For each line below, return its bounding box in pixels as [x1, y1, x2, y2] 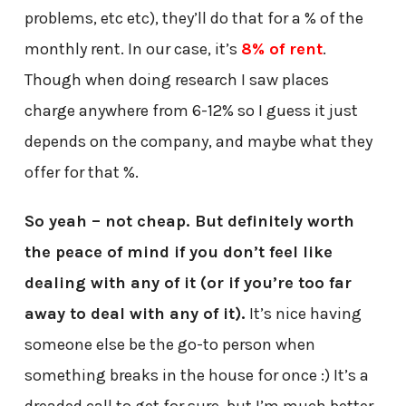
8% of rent [240, 38, 323, 59]
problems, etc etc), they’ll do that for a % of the [24, 7, 363, 28]
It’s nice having [245, 303, 362, 324]
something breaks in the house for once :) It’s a [24, 364, 369, 385]
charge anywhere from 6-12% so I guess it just [24, 100, 358, 121]
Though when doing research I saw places [24, 69, 329, 90]
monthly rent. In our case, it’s [24, 38, 241, 59]
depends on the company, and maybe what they [24, 130, 372, 151]
